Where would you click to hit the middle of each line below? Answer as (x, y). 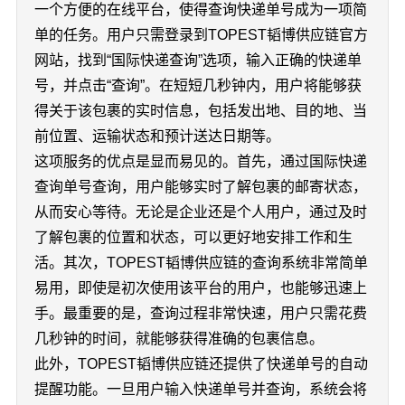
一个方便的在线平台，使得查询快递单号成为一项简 (200, 9)
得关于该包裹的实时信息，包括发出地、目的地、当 (200, 111)
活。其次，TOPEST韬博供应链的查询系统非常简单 (201, 263)
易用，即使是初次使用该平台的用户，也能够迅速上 (200, 288)
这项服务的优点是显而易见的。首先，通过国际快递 (200, 161)
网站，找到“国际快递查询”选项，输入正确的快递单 (198, 60)
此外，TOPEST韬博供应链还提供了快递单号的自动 (201, 364)
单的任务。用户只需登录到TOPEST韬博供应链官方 (201, 35)
